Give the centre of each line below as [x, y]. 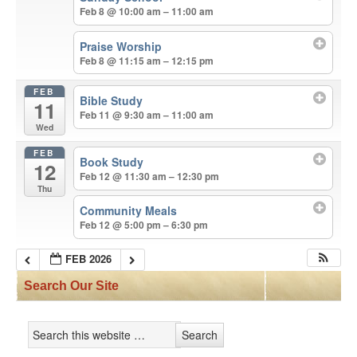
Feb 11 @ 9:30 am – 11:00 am [147, 115]
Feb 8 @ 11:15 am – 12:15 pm [147, 60]
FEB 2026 [89, 259]
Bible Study [112, 101]
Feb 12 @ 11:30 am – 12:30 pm [150, 176]
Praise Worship [121, 46]
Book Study [112, 161]
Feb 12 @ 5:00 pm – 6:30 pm [144, 225]
